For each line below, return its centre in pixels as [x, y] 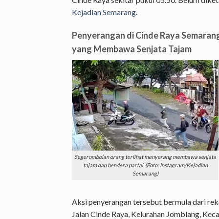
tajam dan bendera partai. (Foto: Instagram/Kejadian [145, 165]
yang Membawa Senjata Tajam [132, 49]
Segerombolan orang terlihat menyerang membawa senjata [145, 157]
